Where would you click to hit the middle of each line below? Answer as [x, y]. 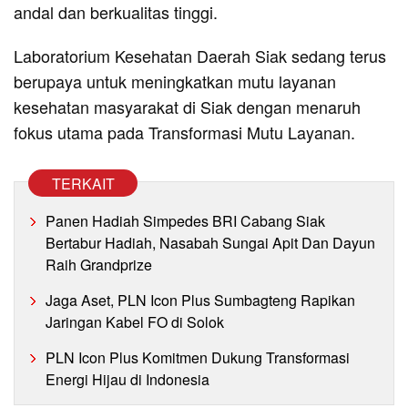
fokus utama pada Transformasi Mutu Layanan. [187, 132]
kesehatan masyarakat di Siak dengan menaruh [187, 106]
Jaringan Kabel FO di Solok [135, 321]
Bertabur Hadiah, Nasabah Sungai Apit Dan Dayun [210, 242]
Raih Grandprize [99, 264]
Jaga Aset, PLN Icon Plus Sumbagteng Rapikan [200, 300]
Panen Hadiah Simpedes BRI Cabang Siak [185, 220]
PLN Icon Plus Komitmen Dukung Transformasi [198, 357]
